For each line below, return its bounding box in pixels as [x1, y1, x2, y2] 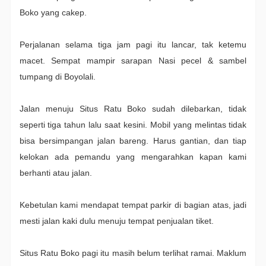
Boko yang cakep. [19, 8, 87, 18]
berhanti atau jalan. [19, 168, 92, 178]
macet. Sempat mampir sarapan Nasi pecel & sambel [19, 56, 247, 66]
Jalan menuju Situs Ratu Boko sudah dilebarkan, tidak [19, 104, 247, 114]
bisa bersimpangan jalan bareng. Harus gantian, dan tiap [19, 136, 247, 146]
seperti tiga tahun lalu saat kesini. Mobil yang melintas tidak [19, 120, 247, 130]
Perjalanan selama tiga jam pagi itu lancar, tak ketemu [19, 40, 247, 50]
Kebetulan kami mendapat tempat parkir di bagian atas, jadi [19, 200, 247, 210]
